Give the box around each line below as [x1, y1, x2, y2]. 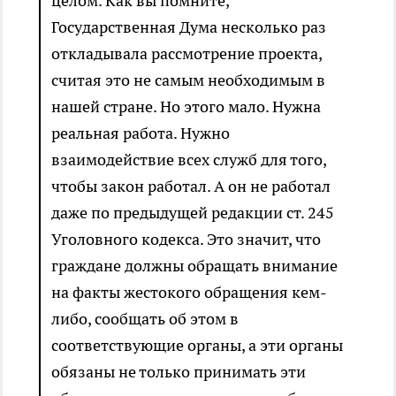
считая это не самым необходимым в [51, 70, 325, 91]
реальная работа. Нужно [51, 123, 230, 144]
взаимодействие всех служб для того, [51, 149, 326, 171]
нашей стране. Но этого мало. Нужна [51, 96, 321, 118]
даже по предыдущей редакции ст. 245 [51, 202, 334, 224]
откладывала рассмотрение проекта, [51, 43, 322, 65]
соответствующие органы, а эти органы [51, 335, 343, 356]
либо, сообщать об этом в [51, 308, 239, 330]
